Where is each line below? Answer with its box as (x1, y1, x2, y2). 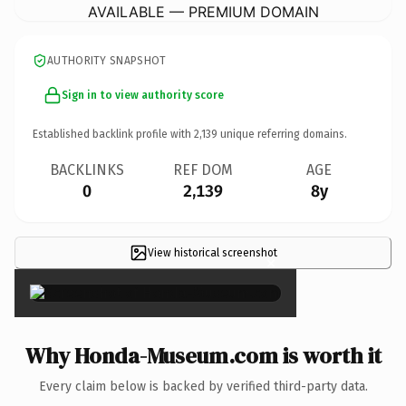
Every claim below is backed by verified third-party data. (38, 378, 368, 394)
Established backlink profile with (33, 127, 194, 140)
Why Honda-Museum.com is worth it (24, 340, 382, 371)
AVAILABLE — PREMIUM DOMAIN (87, 2, 319, 21)
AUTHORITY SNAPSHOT (47, 53, 167, 67)
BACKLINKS (50, 160, 124, 179)
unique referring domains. (217, 127, 347, 140)
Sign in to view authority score (62, 88, 224, 101)
